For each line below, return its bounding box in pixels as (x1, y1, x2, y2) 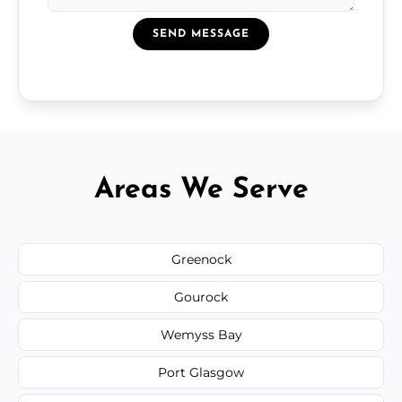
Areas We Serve (93, 175, 309, 205)
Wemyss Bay (160, 326, 242, 343)
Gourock (174, 288, 228, 305)
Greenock (170, 250, 232, 267)
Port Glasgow (158, 363, 244, 380)
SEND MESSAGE (153, 28, 249, 39)
